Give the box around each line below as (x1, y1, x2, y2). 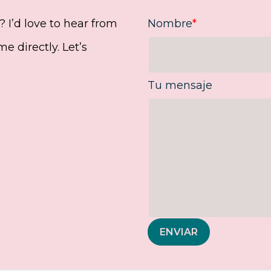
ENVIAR (160, 226, 198, 238)
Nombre (148, 17, 192, 30)
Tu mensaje (148, 79, 212, 92)
